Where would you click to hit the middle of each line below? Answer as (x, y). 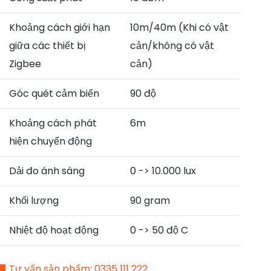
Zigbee (25, 64)
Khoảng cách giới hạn (59, 28)
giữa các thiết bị (47, 46)
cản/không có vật (172, 46)
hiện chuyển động (50, 141)
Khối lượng (34, 201)
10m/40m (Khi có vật (179, 28)
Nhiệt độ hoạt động (54, 230)
